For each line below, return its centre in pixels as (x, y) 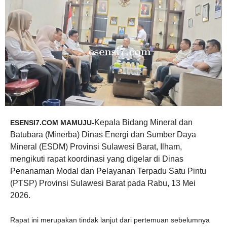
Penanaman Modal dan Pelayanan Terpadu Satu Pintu (108, 171)
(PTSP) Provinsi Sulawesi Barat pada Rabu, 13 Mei (103, 183)
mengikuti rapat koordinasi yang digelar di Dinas (97, 159)
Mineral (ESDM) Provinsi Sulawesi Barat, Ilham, (96, 147)
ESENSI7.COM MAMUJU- (52, 123)
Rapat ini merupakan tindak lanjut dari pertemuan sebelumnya (110, 220)
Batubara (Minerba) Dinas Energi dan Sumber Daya (103, 135)
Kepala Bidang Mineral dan (143, 123)
